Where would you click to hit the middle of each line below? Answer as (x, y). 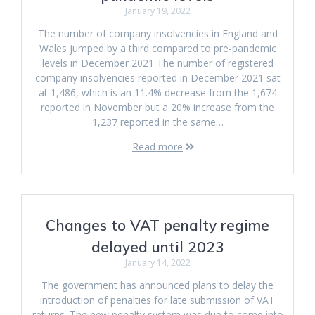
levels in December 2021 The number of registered (157, 63)
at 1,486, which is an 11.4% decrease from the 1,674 (157, 92)
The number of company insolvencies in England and (157, 33)
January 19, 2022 (157, 11)
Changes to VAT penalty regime (157, 225)
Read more (157, 147)
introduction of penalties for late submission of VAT (157, 300)
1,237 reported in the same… (157, 122)
